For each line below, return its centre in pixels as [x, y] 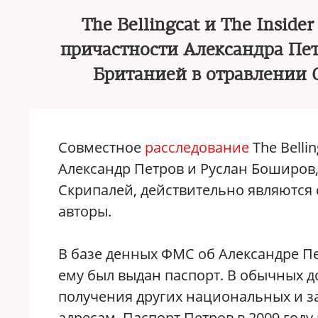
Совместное [102, 147]
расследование [197, 147]
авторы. [85, 211]
